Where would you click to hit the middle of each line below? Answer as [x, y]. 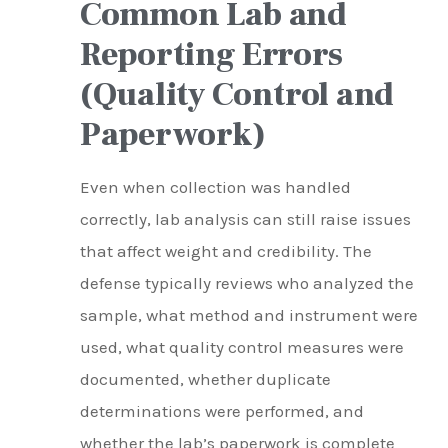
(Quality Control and [237, 95]
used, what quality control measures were [242, 347]
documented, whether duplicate [205, 379]
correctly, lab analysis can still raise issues [245, 219]
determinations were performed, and [222, 411]
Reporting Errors [212, 55]
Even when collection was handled [215, 187]
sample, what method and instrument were [249, 315]
